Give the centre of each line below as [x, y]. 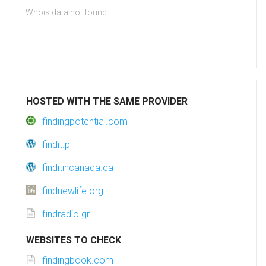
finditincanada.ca [78, 168]
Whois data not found [66, 13]
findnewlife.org [73, 191]
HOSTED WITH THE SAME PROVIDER [107, 102]
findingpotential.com [85, 122]
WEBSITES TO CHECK [74, 240]
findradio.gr [66, 214]
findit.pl [57, 145]
